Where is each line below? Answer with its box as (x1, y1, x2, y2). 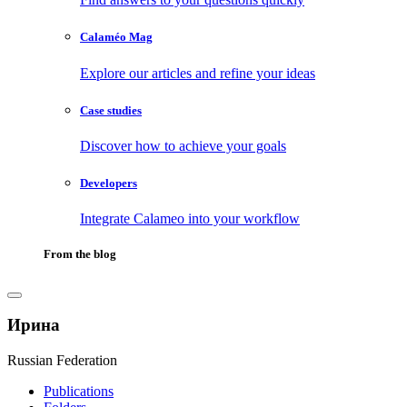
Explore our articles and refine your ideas (80, 65, 315, 81)
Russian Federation (7, 352, 117, 368)
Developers (80, 176, 137, 191)
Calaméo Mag (80, 30, 153, 45)
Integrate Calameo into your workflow (80, 211, 300, 227)
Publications (44, 382, 114, 399)
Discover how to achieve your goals (80, 137, 286, 154)
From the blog (44, 247, 116, 262)
